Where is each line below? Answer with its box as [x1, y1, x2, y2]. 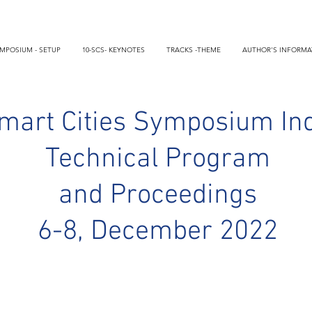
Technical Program [45, 143, 270, 176]
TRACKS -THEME [166, 45, 221, 54]
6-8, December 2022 [38, 215, 278, 249]
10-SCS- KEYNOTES [82, 45, 145, 54]
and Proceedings [58, 179, 257, 212]
